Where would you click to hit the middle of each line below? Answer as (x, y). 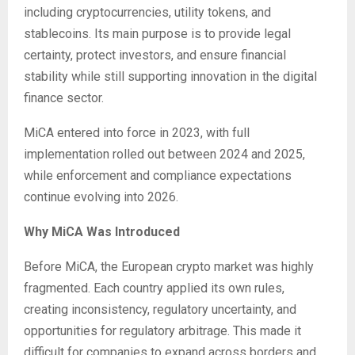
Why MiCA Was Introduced (102, 232)
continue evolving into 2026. (101, 197)
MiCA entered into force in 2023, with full (137, 133)
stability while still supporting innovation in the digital (170, 76)
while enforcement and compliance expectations (158, 176)
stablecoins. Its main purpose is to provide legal (157, 34)
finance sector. (64, 98)
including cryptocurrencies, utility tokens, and (147, 12)
